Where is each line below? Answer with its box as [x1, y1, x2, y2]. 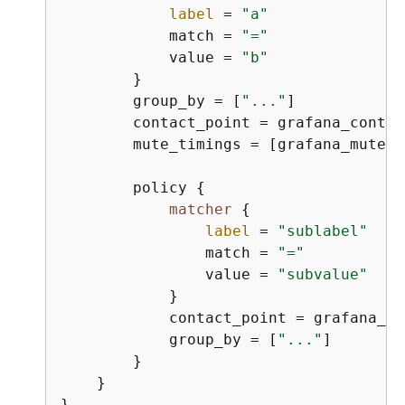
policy [61, 178, 196, 196]
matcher [169, 200, 232, 218]
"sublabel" [278, 221, 368, 240]
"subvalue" [278, 265, 368, 283]
